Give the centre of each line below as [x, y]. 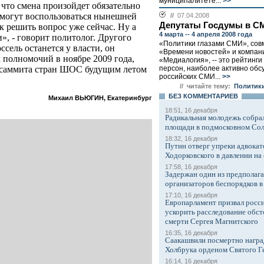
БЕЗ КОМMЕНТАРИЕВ [203, 96]
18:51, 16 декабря [191, 110]
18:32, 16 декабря [191, 138]
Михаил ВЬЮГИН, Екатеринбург [100, 98]
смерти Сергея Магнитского [212, 221]
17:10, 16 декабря [191, 195]
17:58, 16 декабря [191, 167]
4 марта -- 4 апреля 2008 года [206, 34]
